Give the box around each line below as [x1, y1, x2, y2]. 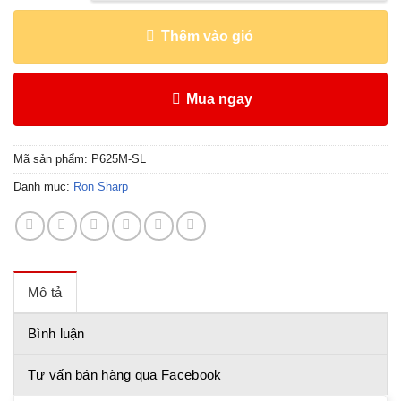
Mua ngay [186, 90, 252, 107]
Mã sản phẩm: [13, 151, 91, 166]
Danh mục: [13, 179, 73, 193]
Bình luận [28, 325, 85, 341]
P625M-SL [91, 151, 146, 166]
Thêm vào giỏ [160, 28, 253, 44]
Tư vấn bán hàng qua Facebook [28, 366, 222, 382]
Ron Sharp [73, 179, 128, 193]
